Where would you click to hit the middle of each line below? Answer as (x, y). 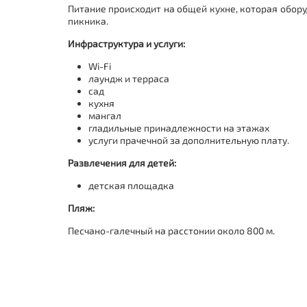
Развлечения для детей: (122, 162)
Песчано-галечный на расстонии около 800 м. (172, 230)
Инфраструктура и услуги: (126, 43)
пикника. (88, 21)
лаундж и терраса (128, 78)
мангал (105, 115)
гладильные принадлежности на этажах (179, 127)
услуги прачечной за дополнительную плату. (188, 140)
